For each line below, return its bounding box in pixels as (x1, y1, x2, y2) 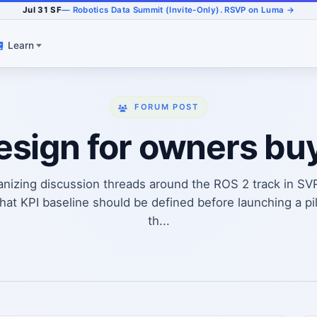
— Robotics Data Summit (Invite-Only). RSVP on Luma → (62, 4, 295, 15)
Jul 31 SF (22, 4, 62, 15)
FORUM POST (134, 102, 199, 113)
